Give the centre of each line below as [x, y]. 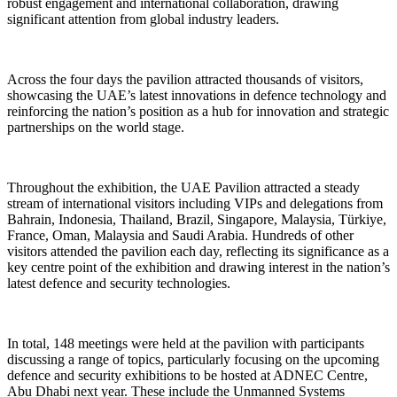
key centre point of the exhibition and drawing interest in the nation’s [198, 267]
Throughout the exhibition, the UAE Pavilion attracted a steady [183, 187]
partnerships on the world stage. [97, 127]
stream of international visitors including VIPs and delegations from [195, 203]
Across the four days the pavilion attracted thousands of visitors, [185, 79]
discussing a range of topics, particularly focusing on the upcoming [193, 359]
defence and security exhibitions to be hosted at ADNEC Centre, [187, 375]
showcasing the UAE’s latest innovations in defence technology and [197, 95]
